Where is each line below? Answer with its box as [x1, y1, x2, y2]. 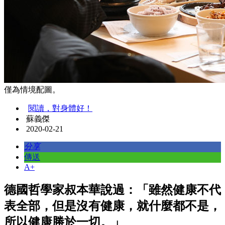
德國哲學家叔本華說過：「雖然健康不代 [4, 183, 221, 197]
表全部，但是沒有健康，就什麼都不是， [4, 199, 221, 213]
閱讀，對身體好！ [28, 104, 92, 113]
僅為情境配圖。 [4, 85, 60, 94]
